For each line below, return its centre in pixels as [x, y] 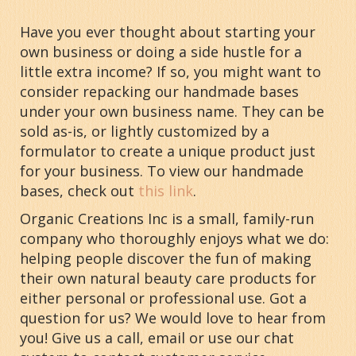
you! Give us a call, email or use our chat [157, 337]
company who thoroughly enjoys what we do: [174, 238]
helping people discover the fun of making [166, 258]
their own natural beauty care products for [168, 278]
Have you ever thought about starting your [168, 31]
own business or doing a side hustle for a [161, 51]
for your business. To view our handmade [162, 170]
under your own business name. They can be [172, 111]
